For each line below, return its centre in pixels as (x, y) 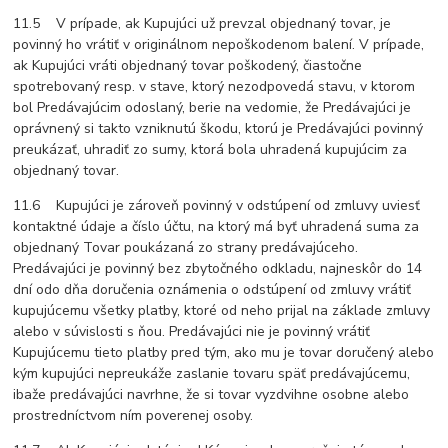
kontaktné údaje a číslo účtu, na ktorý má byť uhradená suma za (216, 227)
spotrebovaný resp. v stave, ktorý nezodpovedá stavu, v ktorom (214, 87)
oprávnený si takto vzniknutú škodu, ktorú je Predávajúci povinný (218, 129)
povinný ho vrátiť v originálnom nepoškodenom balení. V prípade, (219, 45)
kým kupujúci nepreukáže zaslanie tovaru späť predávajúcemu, (212, 374)
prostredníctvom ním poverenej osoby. (133, 416)
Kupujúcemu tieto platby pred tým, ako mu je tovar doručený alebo (224, 353)
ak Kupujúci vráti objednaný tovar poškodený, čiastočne (188, 66)
